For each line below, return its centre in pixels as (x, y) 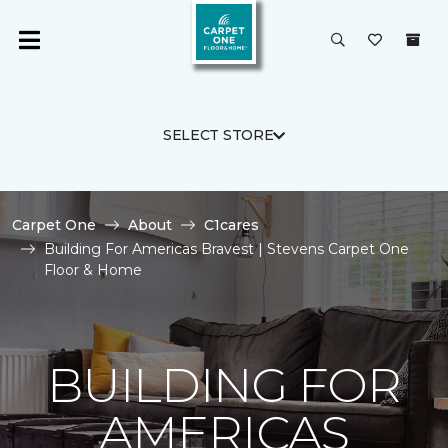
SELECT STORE (218, 135)
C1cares (231, 225)
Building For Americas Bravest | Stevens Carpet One (226, 249)
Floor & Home (93, 270)
